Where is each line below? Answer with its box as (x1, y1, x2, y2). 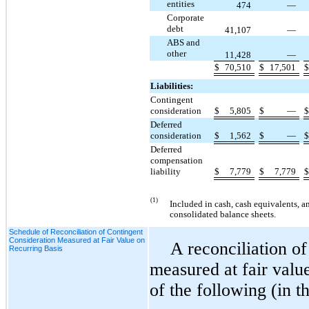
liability (150, 166, 181, 177)
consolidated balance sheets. (170, 208, 277, 219)
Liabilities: (150, 80, 194, 91)
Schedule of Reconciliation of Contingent (9, 227, 143, 236)
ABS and (167, 37, 201, 48)
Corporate (167, 12, 205, 23)
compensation (150, 154, 203, 166)
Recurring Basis (9, 243, 63, 252)
